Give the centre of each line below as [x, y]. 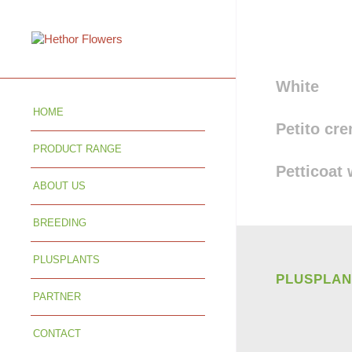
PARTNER [57, 297]
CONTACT [57, 334]
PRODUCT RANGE [77, 149]
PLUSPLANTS [66, 260]
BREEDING [60, 223]
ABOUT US [59, 186]
